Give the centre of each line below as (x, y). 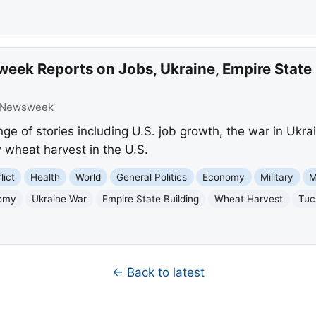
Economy (224, 177)
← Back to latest (158, 272)
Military (277, 177)
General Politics (152, 177)
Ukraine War (60, 199)
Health (45, 177)
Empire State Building (151, 199)
